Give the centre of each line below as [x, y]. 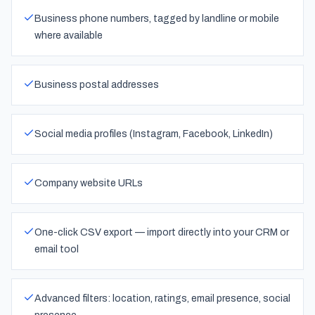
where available [69, 36]
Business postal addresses [97, 85]
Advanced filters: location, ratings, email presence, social [162, 298]
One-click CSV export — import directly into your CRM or [162, 232]
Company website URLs [89, 183]
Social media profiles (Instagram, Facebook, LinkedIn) [154, 134]
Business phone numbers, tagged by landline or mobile [157, 19]
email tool [57, 249]
